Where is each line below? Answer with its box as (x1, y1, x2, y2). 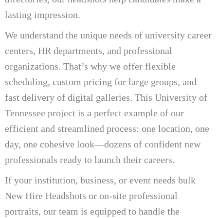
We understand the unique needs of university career (5, 29, 212, 40)
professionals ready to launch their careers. (5, 154, 175, 165)
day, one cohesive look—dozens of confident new (5, 138, 200, 149)
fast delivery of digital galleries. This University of (5, 91, 207, 103)
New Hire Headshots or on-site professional (5, 190, 178, 201)
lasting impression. (5, 9, 80, 20)
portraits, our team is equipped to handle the (5, 205, 180, 217)
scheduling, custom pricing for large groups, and (5, 76, 197, 87)
